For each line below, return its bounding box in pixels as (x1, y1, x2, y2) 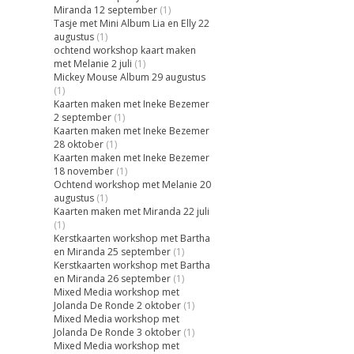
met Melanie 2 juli (54, 56, 133, 70)
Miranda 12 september (54, 2, 158, 17)
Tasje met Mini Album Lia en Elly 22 (54, 16, 210, 30)
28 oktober (54, 137, 104, 151)
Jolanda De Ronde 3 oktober (54, 325, 182, 339)
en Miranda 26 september (54, 271, 171, 285)
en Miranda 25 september (54, 244, 171, 258)
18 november (54, 164, 115, 178)
